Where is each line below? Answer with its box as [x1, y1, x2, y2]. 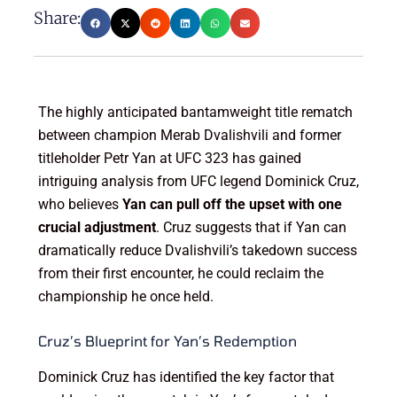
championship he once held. [37, 288, 214, 306]
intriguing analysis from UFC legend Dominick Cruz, [37, 173, 359, 191]
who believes [37, 196, 122, 214]
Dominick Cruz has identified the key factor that [37, 368, 334, 385]
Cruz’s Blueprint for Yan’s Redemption [37, 332, 297, 350]
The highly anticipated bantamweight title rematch [37, 104, 353, 121]
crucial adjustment [37, 219, 156, 237]
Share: [33, 8, 81, 29]
